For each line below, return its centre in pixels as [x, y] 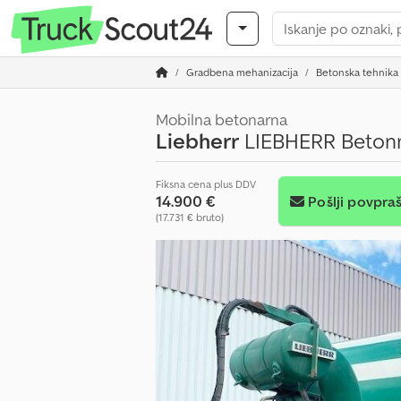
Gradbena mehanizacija [242, 72]
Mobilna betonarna [222, 119]
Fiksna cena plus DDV [206, 184]
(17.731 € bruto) [190, 217]
